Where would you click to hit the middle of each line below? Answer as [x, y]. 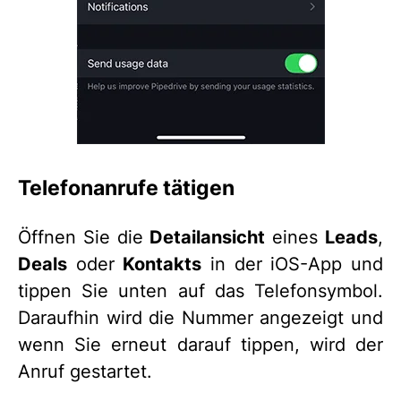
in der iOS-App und [293, 264]
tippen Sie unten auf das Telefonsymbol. [200, 291]
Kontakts [162, 264]
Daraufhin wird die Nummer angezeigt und [200, 318]
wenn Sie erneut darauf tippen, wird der [200, 345]
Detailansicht [208, 238]
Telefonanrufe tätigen [126, 188]
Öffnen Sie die [84, 238]
